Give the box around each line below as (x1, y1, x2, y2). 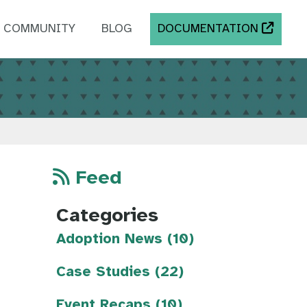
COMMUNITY (3, 23, 76, 36)
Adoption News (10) (56, 232, 194, 247)
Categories (56, 206, 158, 227)
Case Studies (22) (56, 265, 184, 280)
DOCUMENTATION (158, 23, 262, 36)
